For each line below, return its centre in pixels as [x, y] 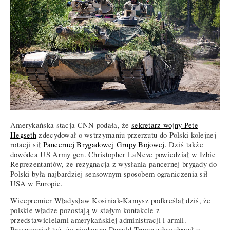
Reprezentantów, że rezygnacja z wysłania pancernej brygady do [113, 164]
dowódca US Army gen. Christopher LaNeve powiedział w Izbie [113, 154]
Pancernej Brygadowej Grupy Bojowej [104, 144]
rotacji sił [27, 144]
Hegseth [24, 135]
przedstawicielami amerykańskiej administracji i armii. [98, 220]
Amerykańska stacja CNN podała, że [71, 125]
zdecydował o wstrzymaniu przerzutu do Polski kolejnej [126, 135]
